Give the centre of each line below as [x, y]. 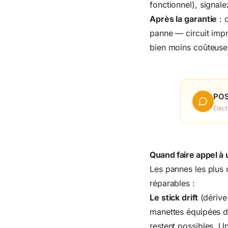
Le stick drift [174, 198]
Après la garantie [183, 19]
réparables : [172, 183]
